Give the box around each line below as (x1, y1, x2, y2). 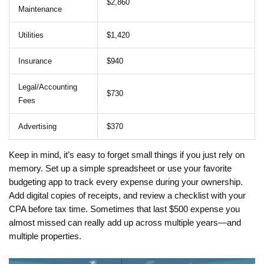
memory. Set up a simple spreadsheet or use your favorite (9, 164, 232, 174)
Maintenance (18, 5, 62, 14)
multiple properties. (9, 232, 81, 242)
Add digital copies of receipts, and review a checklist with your (9, 191, 246, 201)
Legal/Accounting (18, 82, 77, 92)
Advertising (18, 122, 57, 131)
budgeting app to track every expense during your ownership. (9, 177, 243, 187)
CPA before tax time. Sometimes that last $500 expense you (9, 204, 240, 214)
